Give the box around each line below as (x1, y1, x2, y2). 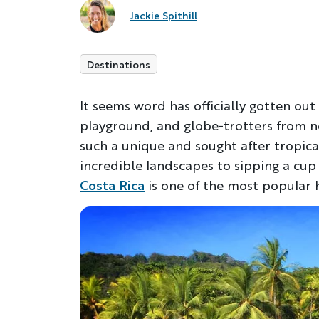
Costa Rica (80, 176, 145, 194)
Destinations (87, 57, 150, 71)
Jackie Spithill (130, 8, 197, 22)
